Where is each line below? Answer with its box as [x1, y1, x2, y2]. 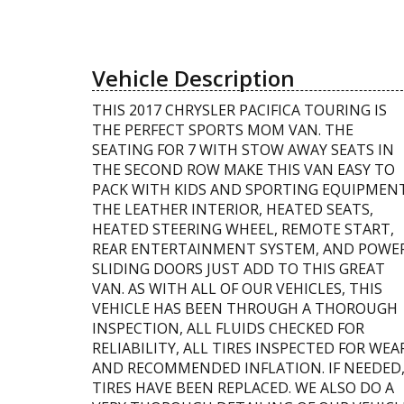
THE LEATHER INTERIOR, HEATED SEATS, [92, 198, 373, 219]
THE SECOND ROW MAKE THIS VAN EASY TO [92, 159, 395, 179]
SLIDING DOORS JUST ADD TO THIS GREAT [92, 258, 385, 279]
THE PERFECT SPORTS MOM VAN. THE [92, 119, 353, 140]
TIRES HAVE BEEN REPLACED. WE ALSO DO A [92, 377, 394, 398]
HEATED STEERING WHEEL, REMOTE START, [92, 218, 394, 239]
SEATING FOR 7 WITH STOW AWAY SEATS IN [92, 139, 394, 160]
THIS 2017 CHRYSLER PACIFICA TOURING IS [92, 99, 387, 120]
